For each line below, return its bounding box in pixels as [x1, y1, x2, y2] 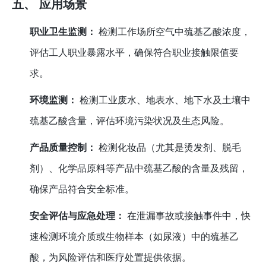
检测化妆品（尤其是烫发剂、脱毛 [96, 142, 242, 153]
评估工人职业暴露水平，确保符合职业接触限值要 [30, 47, 239, 58]
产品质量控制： [30, 142, 97, 153]
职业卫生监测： [30, 27, 97, 37]
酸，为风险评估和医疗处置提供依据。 [30, 252, 192, 263]
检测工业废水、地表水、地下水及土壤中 [77, 95, 251, 106]
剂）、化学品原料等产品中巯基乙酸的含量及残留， [30, 163, 249, 174]
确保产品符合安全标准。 [30, 184, 135, 195]
